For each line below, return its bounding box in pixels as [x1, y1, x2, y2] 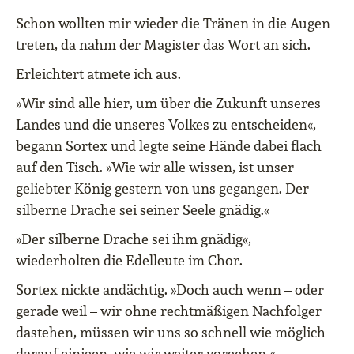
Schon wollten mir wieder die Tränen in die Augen [16, 14, 330, 32]
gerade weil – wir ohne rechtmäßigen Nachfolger [16, 302, 322, 320]
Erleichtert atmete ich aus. [16, 65, 181, 83]
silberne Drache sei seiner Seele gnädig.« [16, 201, 269, 219]
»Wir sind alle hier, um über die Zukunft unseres [16, 94, 321, 112]
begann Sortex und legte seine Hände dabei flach [16, 137, 322, 155]
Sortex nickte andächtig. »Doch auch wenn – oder [16, 281, 324, 299]
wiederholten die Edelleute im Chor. [16, 251, 243, 269]
